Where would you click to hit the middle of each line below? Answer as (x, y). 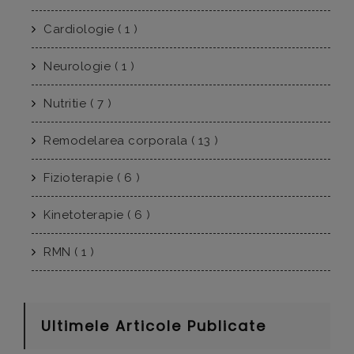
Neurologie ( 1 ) (87, 66)
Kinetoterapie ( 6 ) (95, 215)
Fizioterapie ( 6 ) (90, 177)
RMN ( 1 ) (67, 252)
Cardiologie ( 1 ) (89, 29)
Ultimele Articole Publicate (154, 326)
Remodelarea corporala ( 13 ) (129, 140)
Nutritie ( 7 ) (75, 103)
